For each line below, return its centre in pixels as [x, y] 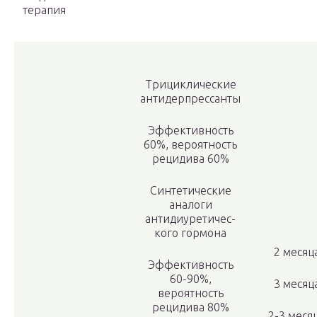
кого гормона [190, 233]
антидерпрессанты [190, 99]
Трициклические [190, 85]
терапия [44, 10]
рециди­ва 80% [190, 307]
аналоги [190, 205]
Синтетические [190, 191]
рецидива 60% [190, 159]
